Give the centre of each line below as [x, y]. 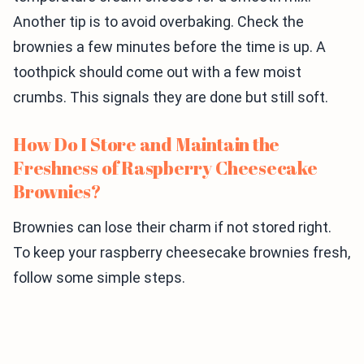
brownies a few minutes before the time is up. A [169, 47]
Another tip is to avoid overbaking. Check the [158, 22]
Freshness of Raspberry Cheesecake [165, 168]
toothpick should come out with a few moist [157, 72]
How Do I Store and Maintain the [147, 145]
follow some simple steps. [99, 278]
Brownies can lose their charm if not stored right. [172, 227]
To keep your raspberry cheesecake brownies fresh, [182, 253]
